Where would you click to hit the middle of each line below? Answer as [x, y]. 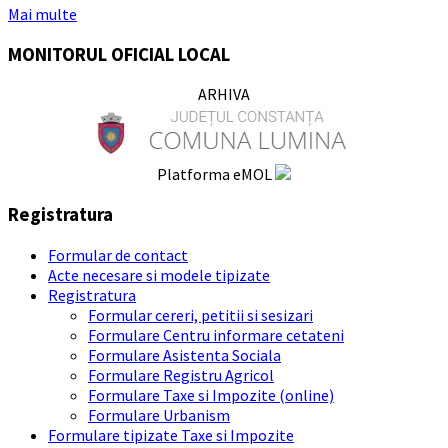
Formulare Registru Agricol [181, 374]
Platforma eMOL [216, 174]
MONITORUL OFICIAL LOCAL [119, 54]
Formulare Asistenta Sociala [184, 354]
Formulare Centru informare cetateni [216, 334]
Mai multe [42, 13]
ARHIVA [224, 94]
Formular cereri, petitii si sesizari [200, 314]
